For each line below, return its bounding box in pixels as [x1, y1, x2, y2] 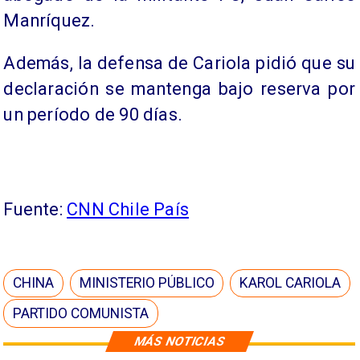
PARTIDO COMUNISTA [13, 305, 149, 322]
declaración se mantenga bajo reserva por [3, 79, 355, 100]
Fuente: [3, 199, 67, 220]
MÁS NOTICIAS [132, 333, 227, 349]
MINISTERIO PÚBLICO [80, 275, 215, 292]
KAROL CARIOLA [239, 275, 342, 292]
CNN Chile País [67, 199, 190, 220]
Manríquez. [3, 10, 96, 31]
